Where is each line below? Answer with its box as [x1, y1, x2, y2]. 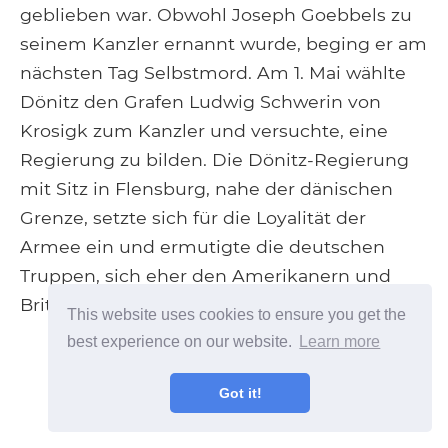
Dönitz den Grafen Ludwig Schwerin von [20, 90, 381, 112]
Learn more [299, 333, 381, 351]
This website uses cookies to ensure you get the [67, 305, 407, 323]
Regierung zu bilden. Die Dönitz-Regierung [20, 148, 409, 170]
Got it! [218, 385, 262, 402]
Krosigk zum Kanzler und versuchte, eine [20, 119, 388, 141]
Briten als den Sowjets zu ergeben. [20, 293, 329, 315]
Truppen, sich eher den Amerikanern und [20, 264, 391, 286]
